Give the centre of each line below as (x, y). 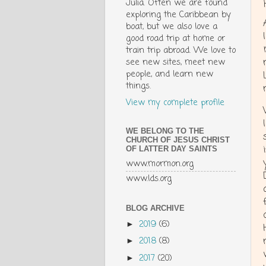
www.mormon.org (160, 164)
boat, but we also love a (172, 27)
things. (138, 86)
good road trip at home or (175, 39)
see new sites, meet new (175, 63)
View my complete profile (175, 102)
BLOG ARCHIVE (155, 208)
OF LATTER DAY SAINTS (172, 148)
